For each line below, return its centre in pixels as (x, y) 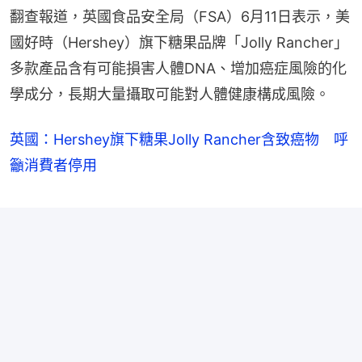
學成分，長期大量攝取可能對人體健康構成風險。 (170, 94)
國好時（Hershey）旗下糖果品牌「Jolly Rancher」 (179, 42)
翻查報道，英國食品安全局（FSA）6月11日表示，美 (180, 16)
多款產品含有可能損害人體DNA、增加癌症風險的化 (178, 68)
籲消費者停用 (53, 165)
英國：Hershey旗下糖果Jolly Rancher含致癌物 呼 (179, 139)
